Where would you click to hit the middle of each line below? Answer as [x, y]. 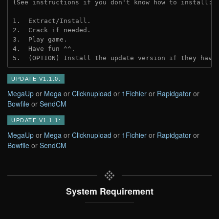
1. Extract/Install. [52, 21]
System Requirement [109, 191]
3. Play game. [40, 39]
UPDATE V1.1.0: [36, 79]
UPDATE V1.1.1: [36, 120]
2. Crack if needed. [52, 30]
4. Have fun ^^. [44, 48]
